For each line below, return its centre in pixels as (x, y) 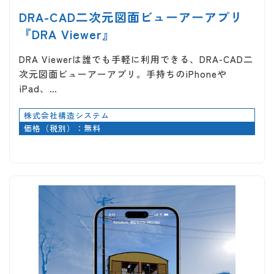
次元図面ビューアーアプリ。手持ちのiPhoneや (123, 74)
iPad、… (38, 88)
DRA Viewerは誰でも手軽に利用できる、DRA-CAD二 (136, 59)
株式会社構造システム (67, 115)
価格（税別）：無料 (62, 128)
